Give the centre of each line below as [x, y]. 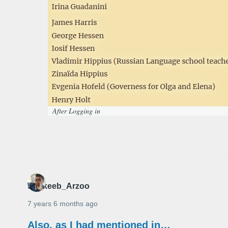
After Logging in [76, 111]
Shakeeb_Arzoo [59, 186]
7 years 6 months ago [63, 204]
